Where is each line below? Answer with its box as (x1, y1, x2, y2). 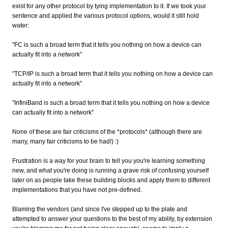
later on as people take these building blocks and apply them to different (12, 176, 210, 184)
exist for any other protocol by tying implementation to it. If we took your (12, 2, 206, 10)
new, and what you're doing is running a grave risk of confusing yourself (12, 166, 209, 174)
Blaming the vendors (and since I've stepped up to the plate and (12, 205, 187, 213)
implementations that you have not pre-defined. (12, 186, 142, 193)
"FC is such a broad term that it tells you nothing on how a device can (12, 41, 202, 48)
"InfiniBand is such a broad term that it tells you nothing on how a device (12, 99, 210, 106)
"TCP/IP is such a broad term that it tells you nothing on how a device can (12, 70, 213, 77)
